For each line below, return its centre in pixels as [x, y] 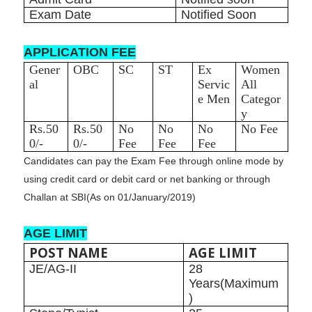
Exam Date [61, 15]
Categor [261, 99]
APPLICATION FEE [79, 53]
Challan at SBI [55, 197]
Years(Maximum [234, 284]
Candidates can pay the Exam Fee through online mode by [153, 161]
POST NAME [69, 253]
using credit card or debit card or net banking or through [147, 179]
